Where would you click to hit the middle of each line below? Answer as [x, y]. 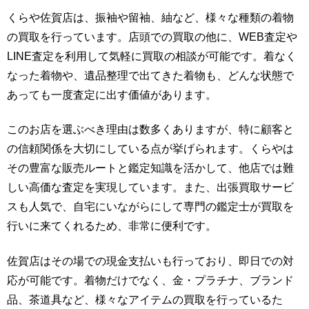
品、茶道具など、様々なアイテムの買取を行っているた [145, 299]
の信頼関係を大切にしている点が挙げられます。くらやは [150, 149]
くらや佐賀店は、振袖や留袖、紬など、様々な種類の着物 [150, 17]
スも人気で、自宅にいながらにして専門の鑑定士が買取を [150, 207]
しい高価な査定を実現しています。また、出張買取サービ [150, 188]
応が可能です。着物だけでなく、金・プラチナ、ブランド [150, 280]
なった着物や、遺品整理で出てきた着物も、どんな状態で [150, 75]
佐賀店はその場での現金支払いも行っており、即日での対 [150, 261]
